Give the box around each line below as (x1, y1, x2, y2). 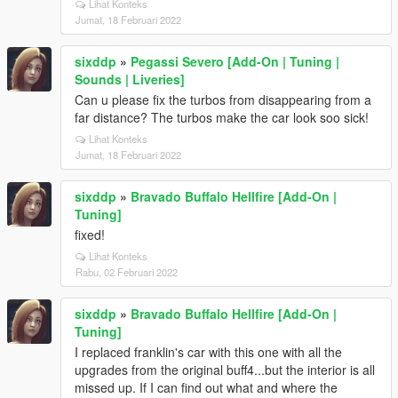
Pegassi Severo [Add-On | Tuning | (131, 52, 339, 70)
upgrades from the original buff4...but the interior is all (75, 361, 375, 378)
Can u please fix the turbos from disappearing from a (75, 91, 371, 108)
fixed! (75, 226, 105, 243)
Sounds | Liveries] (75, 70, 185, 88)
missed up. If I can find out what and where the (75, 378, 338, 396)
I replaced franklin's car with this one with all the (75, 343, 342, 361)
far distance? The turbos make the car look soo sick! (75, 108, 369, 126)
